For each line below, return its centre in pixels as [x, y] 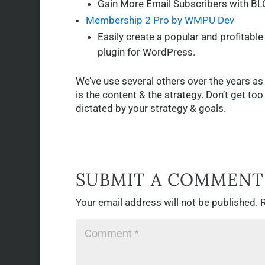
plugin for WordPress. [146, 52]
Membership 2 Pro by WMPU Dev [160, 20]
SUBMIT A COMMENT [169, 180]
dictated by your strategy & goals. [151, 109]
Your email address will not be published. [167, 203]
